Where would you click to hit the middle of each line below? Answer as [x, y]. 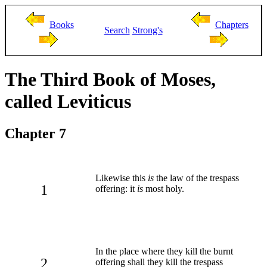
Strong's [147, 30]
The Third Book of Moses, [110, 80]
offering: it [116, 188]
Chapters [232, 25]
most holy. [164, 188]
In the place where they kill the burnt [164, 251]
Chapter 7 [35, 133]
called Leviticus [68, 102]
